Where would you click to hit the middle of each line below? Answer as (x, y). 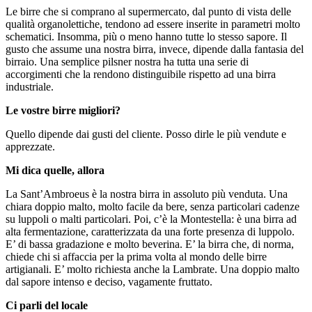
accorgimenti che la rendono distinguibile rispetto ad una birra (141, 74)
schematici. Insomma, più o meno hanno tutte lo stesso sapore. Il (146, 36)
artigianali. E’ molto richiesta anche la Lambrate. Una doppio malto (153, 269)
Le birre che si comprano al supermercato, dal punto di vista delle (148, 11)
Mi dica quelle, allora (55, 170)
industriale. (30, 86)
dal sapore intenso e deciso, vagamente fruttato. (109, 281)
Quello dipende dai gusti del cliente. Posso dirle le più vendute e (146, 134)
